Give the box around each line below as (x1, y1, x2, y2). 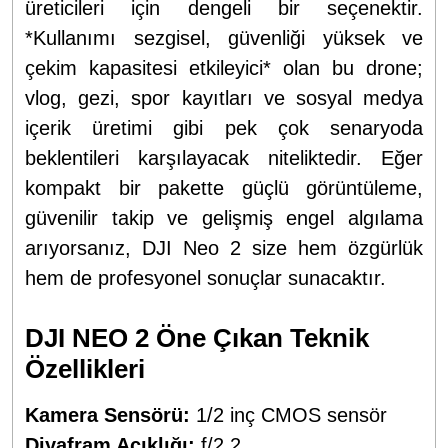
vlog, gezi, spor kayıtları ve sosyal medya (25, 86, 423, 109)
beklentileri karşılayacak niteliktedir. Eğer (25, 146, 423, 169)
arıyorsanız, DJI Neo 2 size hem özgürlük (25, 236, 423, 259)
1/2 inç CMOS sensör (190, 403, 387, 426)
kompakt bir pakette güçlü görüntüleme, (25, 176, 423, 199)
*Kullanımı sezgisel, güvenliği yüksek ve (25, 26, 423, 49)
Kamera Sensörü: (25, 403, 190, 426)
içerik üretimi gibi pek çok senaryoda (25, 116, 423, 139)
